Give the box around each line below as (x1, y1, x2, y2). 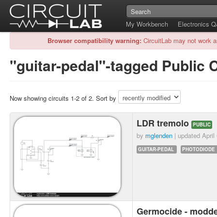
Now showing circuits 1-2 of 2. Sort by (10, 93, 118, 103)
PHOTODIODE (182, 146, 215, 153)
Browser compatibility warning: (47, 36, 141, 45)
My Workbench (126, 19, 168, 29)
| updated (172, 131, 202, 140)
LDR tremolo (137, 117, 191, 129)
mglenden (145, 131, 172, 140)
